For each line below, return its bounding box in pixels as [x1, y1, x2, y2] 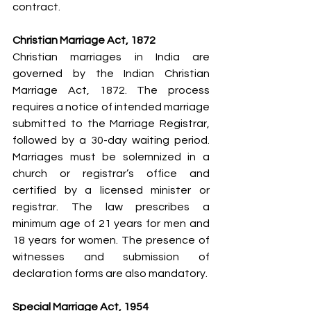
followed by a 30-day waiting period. [12, 134, 210, 146]
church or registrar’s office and [12, 167, 210, 179]
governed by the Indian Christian [12, 67, 210, 79]
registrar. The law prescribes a [12, 201, 210, 212]
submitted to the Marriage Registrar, [12, 117, 210, 129]
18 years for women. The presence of [12, 234, 210, 246]
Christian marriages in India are [12, 51, 210, 62]
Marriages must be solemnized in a [12, 151, 210, 162]
